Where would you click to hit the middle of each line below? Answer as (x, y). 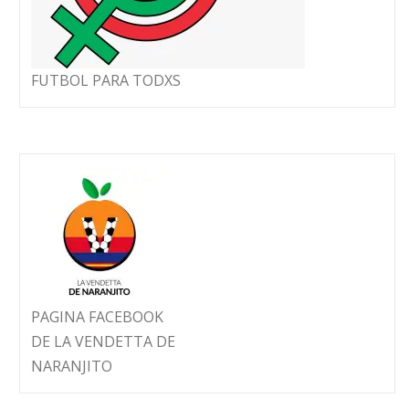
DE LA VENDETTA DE (103, 341)
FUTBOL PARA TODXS (106, 80)
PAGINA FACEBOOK (97, 317)
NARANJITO (72, 366)
